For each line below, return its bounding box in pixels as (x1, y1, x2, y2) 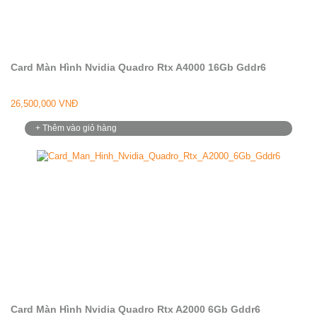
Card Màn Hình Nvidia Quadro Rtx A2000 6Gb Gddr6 (11, 304, 260, 315)
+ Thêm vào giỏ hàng (35, 123, 117, 133)
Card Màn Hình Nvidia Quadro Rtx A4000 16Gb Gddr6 (11, 62, 266, 73)
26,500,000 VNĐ (11, 98, 78, 109)
